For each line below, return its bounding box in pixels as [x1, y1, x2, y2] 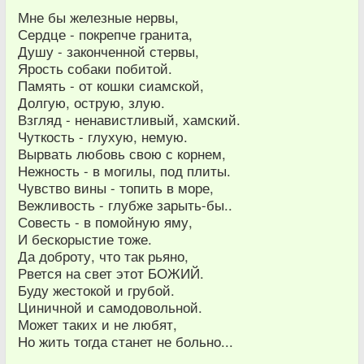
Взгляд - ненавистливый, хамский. [18, 110, 240, 130]
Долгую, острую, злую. [18, 93, 165, 113]
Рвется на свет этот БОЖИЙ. [18, 263, 204, 284]
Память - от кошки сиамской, [18, 76, 204, 96]
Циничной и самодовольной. [18, 297, 202, 318]
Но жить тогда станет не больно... [18, 331, 233, 352]
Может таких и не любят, [18, 314, 177, 335]
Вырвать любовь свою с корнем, [18, 144, 226, 164]
